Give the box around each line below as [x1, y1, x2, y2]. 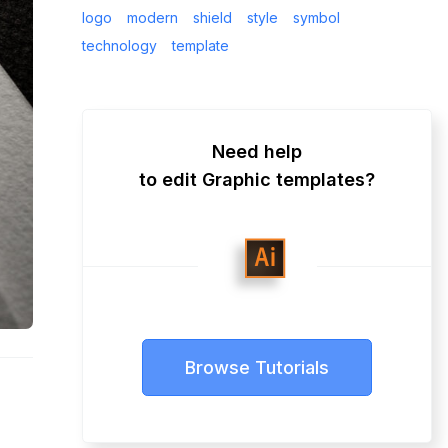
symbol [293, 8, 340, 26]
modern [127, 8, 178, 26]
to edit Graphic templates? [139, 168, 375, 190]
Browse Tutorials [185, 357, 329, 379]
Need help [212, 140, 302, 162]
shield [193, 8, 232, 26]
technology [82, 36, 157, 54]
